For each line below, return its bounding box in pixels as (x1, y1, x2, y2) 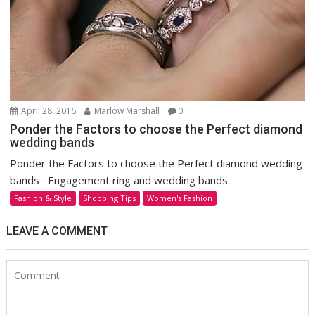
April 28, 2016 (19, 105, 77, 117)
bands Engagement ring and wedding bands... (10, 173, 235, 188)
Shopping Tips (83, 193, 136, 204)
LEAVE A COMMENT (6, 224, 108, 238)
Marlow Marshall (92, 105, 160, 117)
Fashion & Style (14, 193, 72, 204)
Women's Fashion (147, 193, 213, 204)
